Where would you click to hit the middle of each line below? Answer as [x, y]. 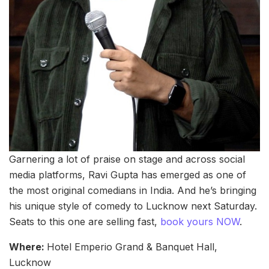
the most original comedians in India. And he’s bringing [133, 190]
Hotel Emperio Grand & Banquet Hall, [132, 246]
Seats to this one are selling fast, [85, 221]
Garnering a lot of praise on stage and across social [127, 159]
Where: [28, 246]
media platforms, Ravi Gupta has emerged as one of [128, 174]
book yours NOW [200, 221]
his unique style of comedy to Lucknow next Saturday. [133, 206]
